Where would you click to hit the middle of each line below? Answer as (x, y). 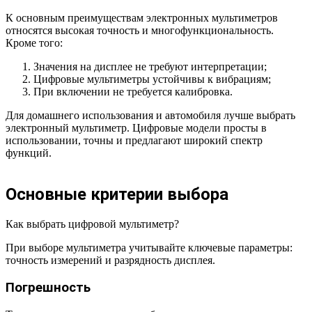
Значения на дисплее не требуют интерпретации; (150, 67)
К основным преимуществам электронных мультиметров (142, 18)
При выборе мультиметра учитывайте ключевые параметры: (149, 248)
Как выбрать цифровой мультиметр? (92, 224)
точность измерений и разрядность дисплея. (110, 260)
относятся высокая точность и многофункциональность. (140, 31)
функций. (29, 153)
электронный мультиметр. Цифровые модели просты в (136, 128)
